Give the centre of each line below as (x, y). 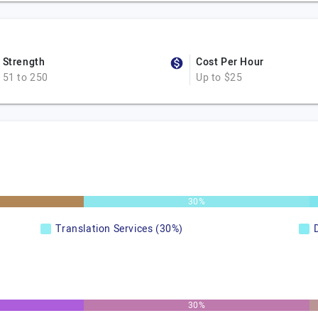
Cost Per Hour (230, 62)
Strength (24, 62)
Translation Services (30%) (119, 229)
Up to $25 (219, 78)
